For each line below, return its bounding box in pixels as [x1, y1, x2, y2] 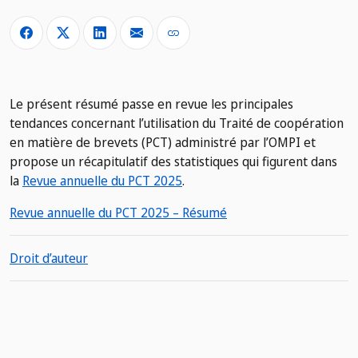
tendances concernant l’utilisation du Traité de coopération [10, 114, 344, 133]
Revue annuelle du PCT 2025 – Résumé [10, 204, 227, 222]
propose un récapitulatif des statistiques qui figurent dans [10, 153, 337, 171]
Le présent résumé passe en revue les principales [10, 95, 293, 113]
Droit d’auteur [10, 249, 88, 268]
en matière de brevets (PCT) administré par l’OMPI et [10, 133, 316, 152]
